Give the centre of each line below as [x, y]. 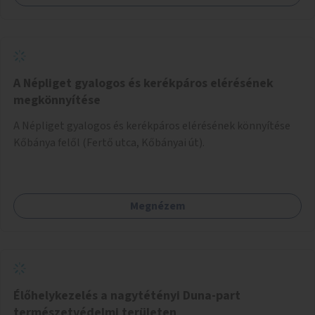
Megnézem [157, 206]
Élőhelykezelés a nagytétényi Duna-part [127, 295]
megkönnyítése [57, 100]
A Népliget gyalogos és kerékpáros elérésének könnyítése [152, 126]
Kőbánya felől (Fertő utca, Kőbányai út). [109, 142]
